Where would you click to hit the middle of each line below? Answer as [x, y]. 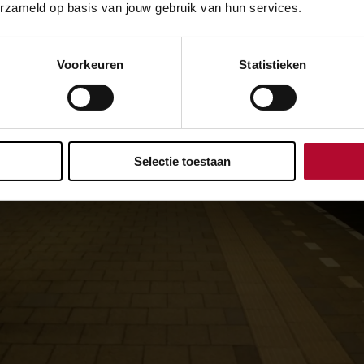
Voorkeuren [90, 65]
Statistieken [273, 65]
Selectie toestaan [182, 162]
